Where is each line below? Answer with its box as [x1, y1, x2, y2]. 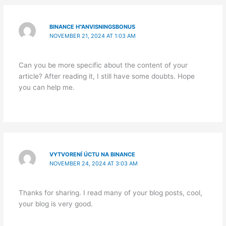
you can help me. [18, 83, 75, 92]
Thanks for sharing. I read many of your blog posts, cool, [18, 189, 202, 197]
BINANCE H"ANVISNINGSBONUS [49, 23, 136, 30]
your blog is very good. [18, 200, 93, 208]
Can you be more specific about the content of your [18, 61, 188, 70]
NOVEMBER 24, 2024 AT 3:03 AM [49, 160, 138, 167]
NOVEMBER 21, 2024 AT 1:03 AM [49, 32, 136, 39]
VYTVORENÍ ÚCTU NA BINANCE [49, 151, 136, 158]
